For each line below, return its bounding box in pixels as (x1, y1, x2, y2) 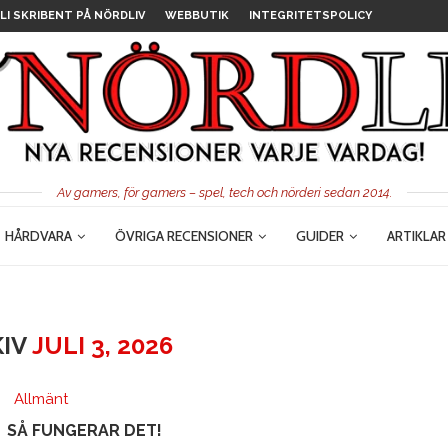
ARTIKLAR (387, 226, 446, 245)
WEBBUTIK (165, 9, 229, 22)
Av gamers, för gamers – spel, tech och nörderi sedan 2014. (56, 184, 392, 200)
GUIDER (296, 226, 344, 245)
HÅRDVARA (5, 226, 72, 245)
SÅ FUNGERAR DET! (6, 420, 162, 440)
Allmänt (13, 389, 68, 408)
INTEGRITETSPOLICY (249, 9, 372, 22)
